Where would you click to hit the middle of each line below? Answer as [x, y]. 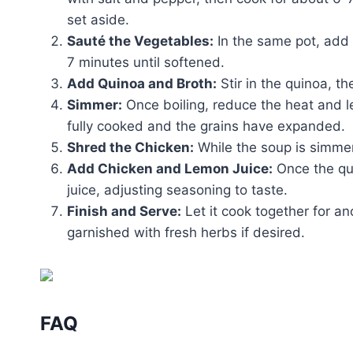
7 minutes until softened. [146, 62]
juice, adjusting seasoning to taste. [177, 190]
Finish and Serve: [124, 211]
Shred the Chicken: [130, 147]
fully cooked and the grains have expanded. [206, 126]
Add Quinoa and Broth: [142, 83]
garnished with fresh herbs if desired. [186, 232]
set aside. [98, 19]
